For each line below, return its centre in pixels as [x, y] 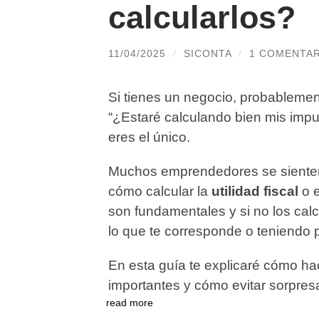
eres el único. [149, 137]
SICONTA [208, 53]
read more [130, 303]
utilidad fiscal [255, 192]
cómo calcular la [160, 192]
